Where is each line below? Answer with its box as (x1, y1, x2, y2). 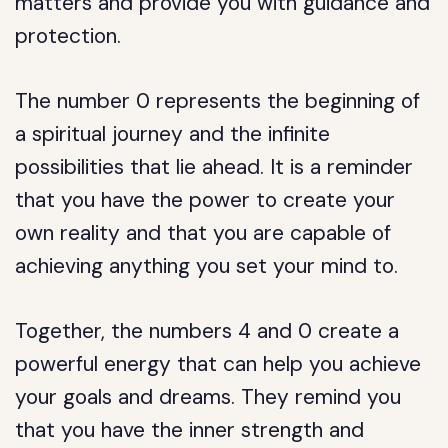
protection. (15, 22, 122, 50)
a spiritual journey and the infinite (15, 120, 331, 148)
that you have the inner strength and (15, 416, 365, 444)
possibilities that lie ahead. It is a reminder (15, 153, 414, 181)
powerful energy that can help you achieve (15, 350, 422, 378)
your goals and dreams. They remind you (15, 383, 402, 411)
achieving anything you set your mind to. (15, 252, 399, 280)
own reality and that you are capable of (15, 219, 392, 247)
